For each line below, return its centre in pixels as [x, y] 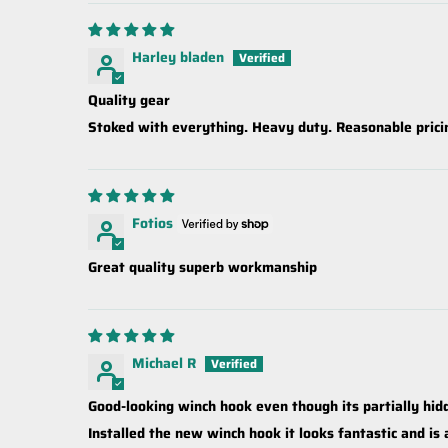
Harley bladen [178, 56]
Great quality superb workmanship [202, 267]
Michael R [164, 363]
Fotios [152, 222]
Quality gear [129, 99]
